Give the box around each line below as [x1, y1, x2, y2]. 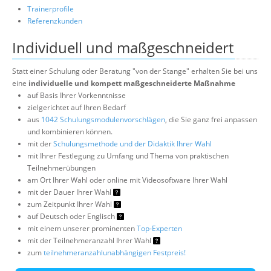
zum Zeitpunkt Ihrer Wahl [27, 199, 114, 210]
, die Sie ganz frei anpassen [165, 114, 257, 125]
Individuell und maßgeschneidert [12, 38, 233, 58]
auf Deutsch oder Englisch [27, 211, 117, 222]
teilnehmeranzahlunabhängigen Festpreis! [44, 247, 186, 258]
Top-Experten [137, 223, 182, 234]
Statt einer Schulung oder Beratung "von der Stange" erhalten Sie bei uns [12, 66, 258, 77]
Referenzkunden [27, 16, 82, 27]
